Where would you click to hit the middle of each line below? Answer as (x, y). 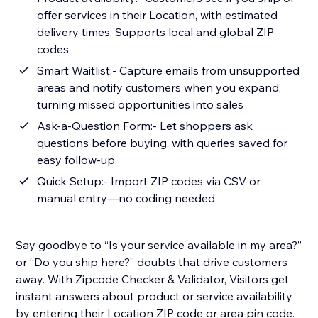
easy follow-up (76, 160)
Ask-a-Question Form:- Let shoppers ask (145, 126)
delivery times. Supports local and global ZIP (156, 32)
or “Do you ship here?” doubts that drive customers (152, 262)
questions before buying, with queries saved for (163, 143)
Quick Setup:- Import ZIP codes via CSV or (74, 181)
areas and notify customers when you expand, (159, 88)
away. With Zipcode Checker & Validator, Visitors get (153, 279)
